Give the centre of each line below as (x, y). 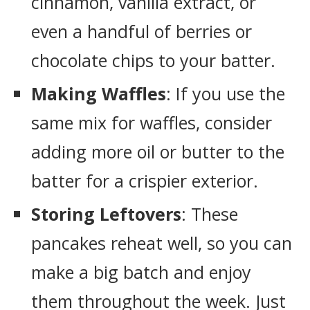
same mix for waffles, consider (152, 122)
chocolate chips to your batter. (153, 60)
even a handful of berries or (142, 31)
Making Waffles (99, 93)
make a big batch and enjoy (141, 272)
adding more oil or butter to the (158, 152)
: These (210, 214)
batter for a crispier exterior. (145, 181)
